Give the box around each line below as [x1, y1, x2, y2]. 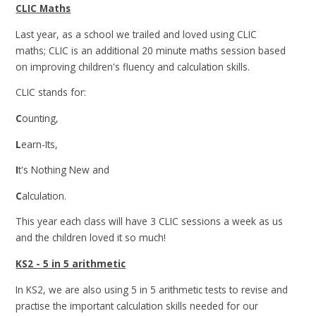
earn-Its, [21, 137, 59, 151]
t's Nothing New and [18, 163, 110, 177]
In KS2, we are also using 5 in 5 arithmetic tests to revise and [16, 282, 288, 296]
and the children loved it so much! [16, 231, 166, 245]
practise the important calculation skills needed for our [16, 298, 259, 312]
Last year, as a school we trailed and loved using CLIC [16, 27, 257, 41]
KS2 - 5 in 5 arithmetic [16, 257, 126, 271]
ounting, [22, 111, 59, 126]
